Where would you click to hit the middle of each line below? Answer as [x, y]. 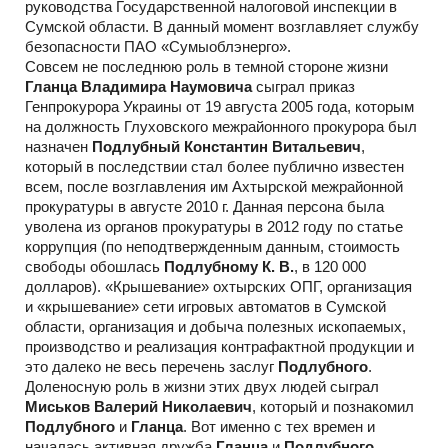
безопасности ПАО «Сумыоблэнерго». [158, 46]
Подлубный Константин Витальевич [226, 146]
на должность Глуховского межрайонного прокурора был [221, 126]
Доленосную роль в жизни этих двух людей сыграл [202, 386]
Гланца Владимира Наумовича [138, 86]
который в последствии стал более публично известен [214, 166]
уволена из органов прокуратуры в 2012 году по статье [214, 226]
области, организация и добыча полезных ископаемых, [215, 326]
